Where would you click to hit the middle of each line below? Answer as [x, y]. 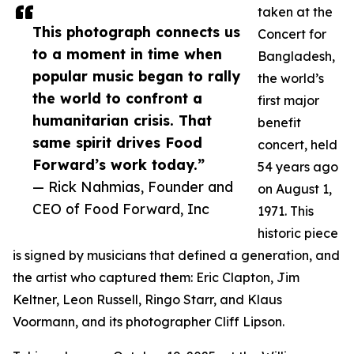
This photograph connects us [136, 32]
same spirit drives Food [117, 143]
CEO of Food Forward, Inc [121, 209]
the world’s [291, 79]
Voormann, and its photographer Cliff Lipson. [149, 322]
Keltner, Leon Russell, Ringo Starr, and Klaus [147, 300]
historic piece [298, 233]
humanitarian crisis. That [122, 121]
